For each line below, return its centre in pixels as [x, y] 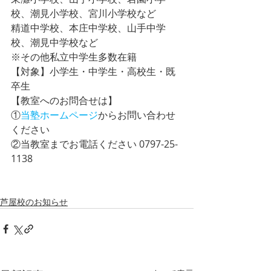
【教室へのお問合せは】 [64, 100]
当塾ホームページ [59, 115]
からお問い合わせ [137, 115]
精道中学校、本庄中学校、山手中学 [88, 28]
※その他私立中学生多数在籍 [74, 57]
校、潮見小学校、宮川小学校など [83, 13]
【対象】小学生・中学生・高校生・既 [93, 71]
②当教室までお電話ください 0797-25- [94, 144]
